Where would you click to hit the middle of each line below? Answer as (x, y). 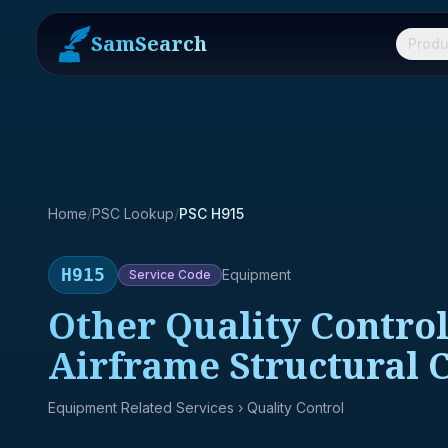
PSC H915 (211, 213)
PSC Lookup (133, 213)
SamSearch (149, 43)
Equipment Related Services (141, 407)
